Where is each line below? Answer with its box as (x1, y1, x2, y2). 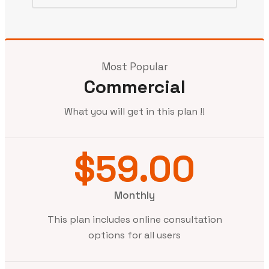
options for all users (88, 228, 181, 241)
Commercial (83, 74, 186, 98)
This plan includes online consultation (47, 213, 222, 226)
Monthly (114, 188, 155, 202)
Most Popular (101, 59, 168, 73)
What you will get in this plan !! (64, 104, 205, 118)
